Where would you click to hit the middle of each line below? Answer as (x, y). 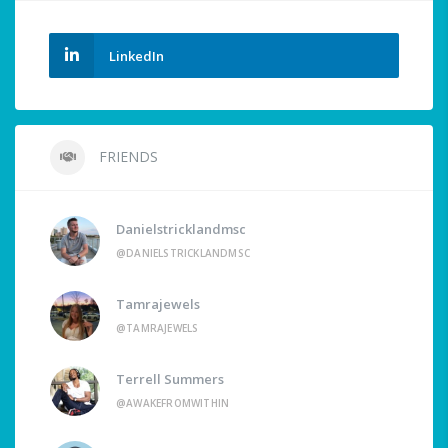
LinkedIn (136, 56)
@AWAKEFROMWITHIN (173, 403)
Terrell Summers (170, 379)
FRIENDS (126, 157)
